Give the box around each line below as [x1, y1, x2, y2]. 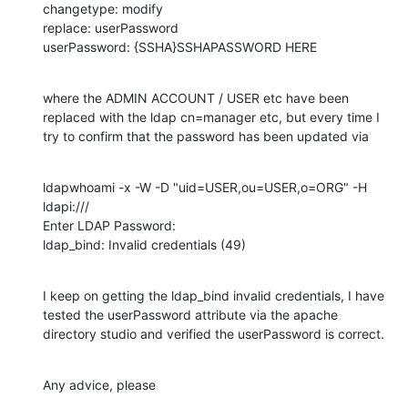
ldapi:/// [43, 198, 89, 214]
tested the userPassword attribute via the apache [43, 306, 338, 322]
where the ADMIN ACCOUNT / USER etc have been [43, 89, 349, 106]
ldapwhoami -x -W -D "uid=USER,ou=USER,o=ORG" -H [43, 178, 367, 195]
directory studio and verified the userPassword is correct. [43, 325, 384, 342]
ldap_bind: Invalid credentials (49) [43, 236, 246, 252]
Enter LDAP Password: [43, 217, 176, 233]
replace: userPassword [43, 19, 178, 36]
